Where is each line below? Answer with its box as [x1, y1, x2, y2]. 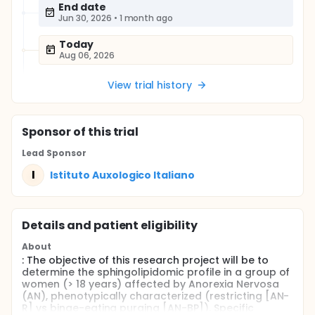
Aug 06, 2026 [59, 49, 115, 61]
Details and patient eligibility [22, 217, 198, 233]
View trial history [107, 78, 193, 92]
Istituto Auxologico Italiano [50, 167, 195, 182]
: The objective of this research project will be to [22, 253, 269, 267]
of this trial [70, 124, 139, 140]
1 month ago [119, 12, 174, 24]
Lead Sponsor [22, 147, 86, 159]
